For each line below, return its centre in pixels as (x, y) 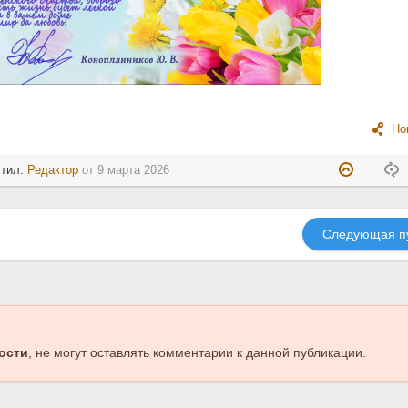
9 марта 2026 (134, 170)
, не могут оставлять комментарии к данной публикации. (197, 352)
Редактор (53, 170)
